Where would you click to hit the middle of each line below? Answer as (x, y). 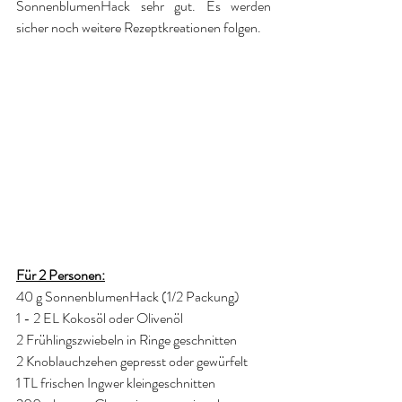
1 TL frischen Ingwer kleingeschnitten (116, 383)
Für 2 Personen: (61, 275)
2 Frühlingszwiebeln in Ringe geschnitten (127, 340)
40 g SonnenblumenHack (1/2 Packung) (128, 297)
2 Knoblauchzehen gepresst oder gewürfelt (132, 362)
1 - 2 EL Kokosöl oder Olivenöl (100, 319)
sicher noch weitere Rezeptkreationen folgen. (139, 27)
